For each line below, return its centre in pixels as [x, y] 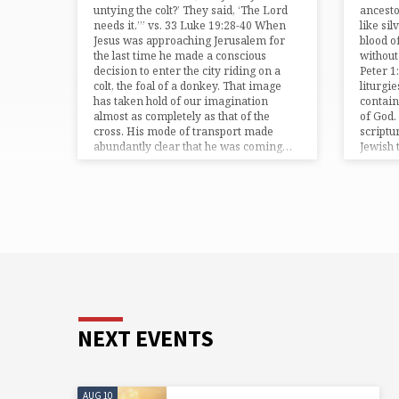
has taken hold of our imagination [181, 101]
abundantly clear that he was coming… [193, 146]
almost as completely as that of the [182, 116]
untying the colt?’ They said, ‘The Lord [191, 10]
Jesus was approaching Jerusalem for [189, 40]
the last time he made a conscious [180, 55]
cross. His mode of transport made [183, 131]
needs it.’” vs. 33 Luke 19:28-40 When [190, 25]
